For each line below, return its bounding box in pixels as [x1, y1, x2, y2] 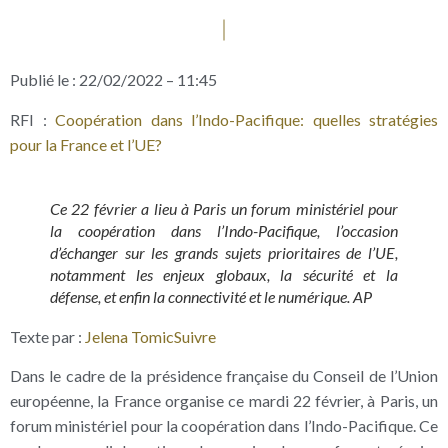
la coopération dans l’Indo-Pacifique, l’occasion [50, 220, 398, 240]
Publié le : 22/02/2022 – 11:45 [10, 70, 217, 90]
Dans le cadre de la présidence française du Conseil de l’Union [10, 365, 438, 385]
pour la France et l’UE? [10, 134, 162, 154]
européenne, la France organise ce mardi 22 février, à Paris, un [10, 390, 438, 410]
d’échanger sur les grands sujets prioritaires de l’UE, [50, 242, 398, 262]
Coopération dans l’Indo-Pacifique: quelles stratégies [55, 109, 438, 129]
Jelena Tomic [85, 326, 174, 346]
